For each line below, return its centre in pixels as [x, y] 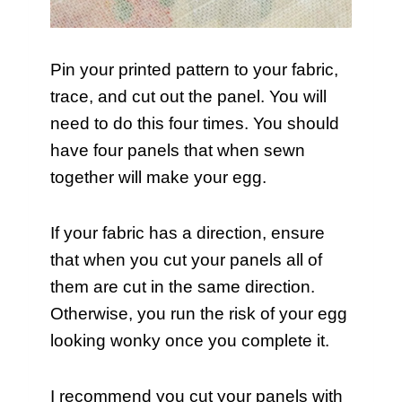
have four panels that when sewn [178, 151]
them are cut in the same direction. [183, 287]
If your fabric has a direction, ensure [188, 233]
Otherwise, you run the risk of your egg [199, 314]
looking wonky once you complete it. [192, 341]
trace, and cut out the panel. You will [188, 97]
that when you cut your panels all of [186, 260]
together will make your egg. [158, 178]
